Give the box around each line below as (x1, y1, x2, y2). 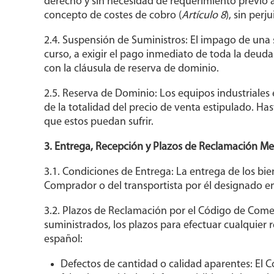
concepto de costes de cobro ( (43, 10, 182, 22)
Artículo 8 (181, 10, 226, 22)
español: (43, 234, 83, 246)
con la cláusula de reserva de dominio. (43, 63, 219, 75)
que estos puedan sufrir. (43, 116, 154, 128)
